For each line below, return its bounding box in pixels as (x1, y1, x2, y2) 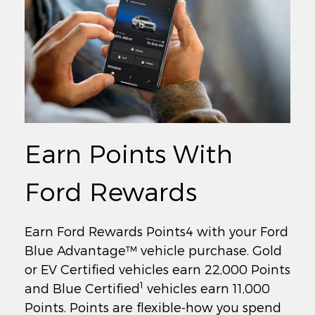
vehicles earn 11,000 (143, 280, 270, 295)
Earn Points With (24, 137, 233, 168)
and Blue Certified (24, 280, 140, 295)
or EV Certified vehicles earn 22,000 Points (24, 261, 290, 276)
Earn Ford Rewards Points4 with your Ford (24, 223, 288, 238)
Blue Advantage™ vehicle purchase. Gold (24, 242, 282, 257)
